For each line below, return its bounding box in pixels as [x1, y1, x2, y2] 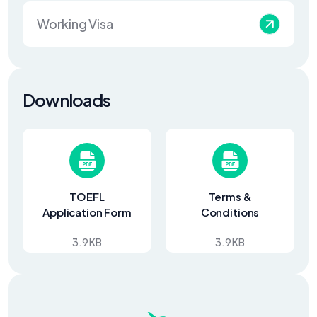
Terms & [208, 190, 252, 203]
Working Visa [37, 16, 113, 32]
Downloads [23, 89, 110, 110]
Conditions [200, 205, 260, 219]
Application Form [42, 205, 132, 219]
